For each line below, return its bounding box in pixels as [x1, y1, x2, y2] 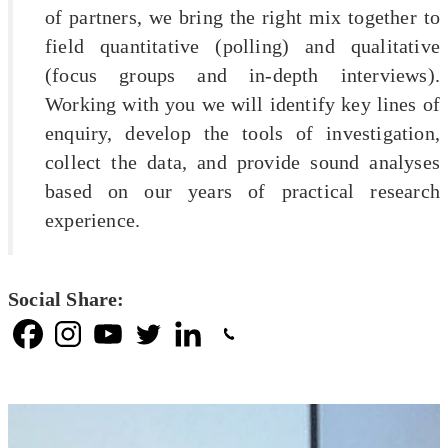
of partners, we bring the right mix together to [45, 5, 440, 28]
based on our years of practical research [45, 179, 440, 202]
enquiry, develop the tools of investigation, [45, 121, 440, 144]
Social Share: [8, 287, 125, 310]
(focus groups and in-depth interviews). [45, 63, 440, 86]
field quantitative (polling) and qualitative [45, 34, 440, 57]
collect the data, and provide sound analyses [45, 150, 440, 173]
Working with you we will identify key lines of [45, 92, 440, 115]
